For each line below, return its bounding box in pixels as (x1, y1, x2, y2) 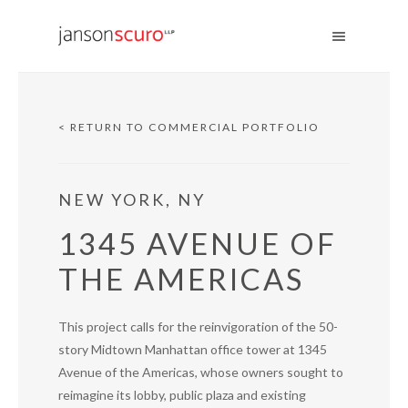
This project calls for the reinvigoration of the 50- (58, 319, 338, 334)
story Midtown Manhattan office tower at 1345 (58, 342, 327, 357)
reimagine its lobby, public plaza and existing (58, 387, 306, 403)
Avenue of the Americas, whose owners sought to (58, 364, 343, 380)
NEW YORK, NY (58, 189, 206, 209)
